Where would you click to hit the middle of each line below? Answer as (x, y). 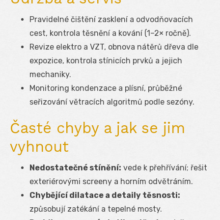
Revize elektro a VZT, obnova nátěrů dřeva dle (114, 47)
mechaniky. (50, 74)
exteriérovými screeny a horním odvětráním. (111, 181)
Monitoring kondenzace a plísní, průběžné (106, 88)
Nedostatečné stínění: (75, 167)
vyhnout (39, 146)
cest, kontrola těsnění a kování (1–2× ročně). (110, 33)
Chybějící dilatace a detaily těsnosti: (105, 195)
